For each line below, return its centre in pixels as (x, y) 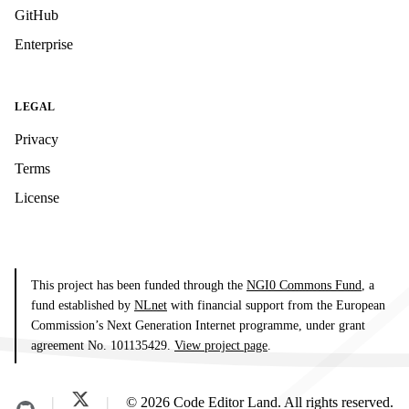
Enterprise (44, 45)
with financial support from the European (276, 306)
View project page (221, 346)
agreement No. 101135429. (103, 346)
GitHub (37, 16)
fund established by (83, 306)
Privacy (37, 140)
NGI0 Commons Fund (304, 286)
